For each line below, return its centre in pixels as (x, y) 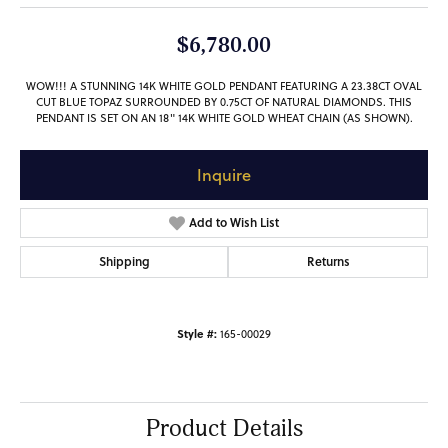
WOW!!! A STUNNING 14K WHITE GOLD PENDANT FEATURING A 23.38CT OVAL (224, 86)
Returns (328, 262)
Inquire (224, 175)
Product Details (224, 429)
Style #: (197, 334)
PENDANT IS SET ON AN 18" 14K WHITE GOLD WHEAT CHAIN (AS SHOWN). (224, 118)
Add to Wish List (234, 223)
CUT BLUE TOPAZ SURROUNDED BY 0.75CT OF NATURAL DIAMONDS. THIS (224, 102)
